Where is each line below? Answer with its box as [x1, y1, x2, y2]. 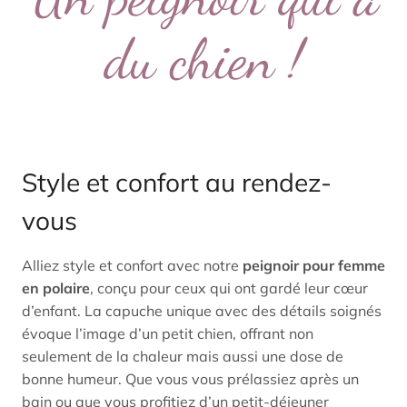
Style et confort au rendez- [22, 166, 332, 198]
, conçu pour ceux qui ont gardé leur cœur [90, 279, 368, 297]
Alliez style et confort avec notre [22, 256, 243, 274]
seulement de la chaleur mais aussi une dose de [22, 347, 343, 365]
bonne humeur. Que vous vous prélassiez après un [22, 370, 359, 388]
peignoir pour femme [243, 256, 385, 274]
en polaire [22, 279, 90, 297]
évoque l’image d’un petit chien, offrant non [22, 324, 313, 342]
